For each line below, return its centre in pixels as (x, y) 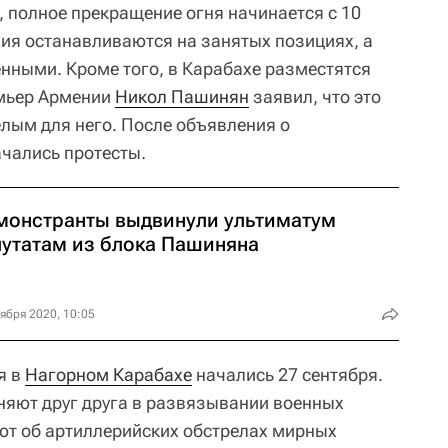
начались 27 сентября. (287, 375)
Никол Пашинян (182, 97)
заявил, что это (315, 97)
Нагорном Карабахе (108, 375)
